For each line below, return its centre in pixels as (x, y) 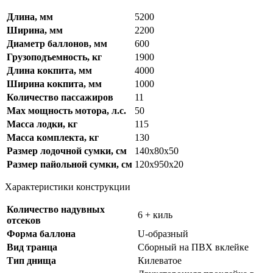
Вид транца (32, 247)
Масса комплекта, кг (53, 138)
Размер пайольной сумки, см (69, 165)
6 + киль (155, 215)
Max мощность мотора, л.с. (66, 111)
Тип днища (31, 261)
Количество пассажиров (60, 97)
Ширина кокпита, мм (54, 84)
